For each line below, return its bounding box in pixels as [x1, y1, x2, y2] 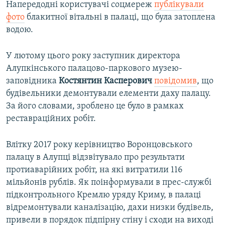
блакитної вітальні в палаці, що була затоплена [25, 13, 215, 23]
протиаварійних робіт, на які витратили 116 [6, 165, 182, 175]
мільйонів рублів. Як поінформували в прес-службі [6, 178, 211, 188]
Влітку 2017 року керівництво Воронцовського [6, 140, 192, 150]
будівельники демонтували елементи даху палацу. [6, 89, 211, 99]
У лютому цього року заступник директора [6, 51, 180, 61]
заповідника [6, 76, 59, 86]
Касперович [104, 76, 152, 86]
